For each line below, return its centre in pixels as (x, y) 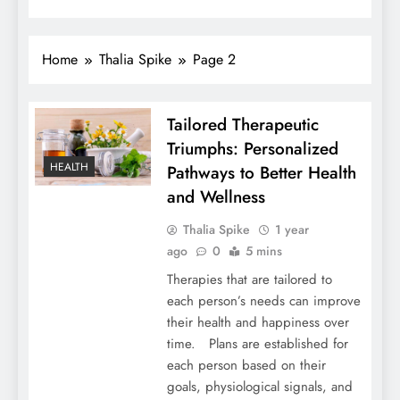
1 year (292, 230)
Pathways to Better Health (261, 173)
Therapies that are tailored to (249, 280)
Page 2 (214, 60)
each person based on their (246, 366)
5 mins (263, 251)
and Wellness (216, 197)
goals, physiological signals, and (259, 387)
